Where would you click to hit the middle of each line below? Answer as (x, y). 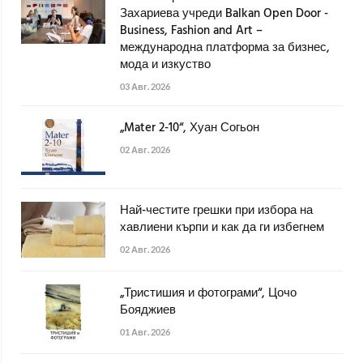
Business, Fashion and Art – (191, 31)
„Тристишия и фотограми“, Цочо (208, 294)
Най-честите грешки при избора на (216, 211)
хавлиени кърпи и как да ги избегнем (222, 228)
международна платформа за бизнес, (225, 48)
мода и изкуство (165, 65)
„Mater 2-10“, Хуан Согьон (190, 128)
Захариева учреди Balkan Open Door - (224, 14)
